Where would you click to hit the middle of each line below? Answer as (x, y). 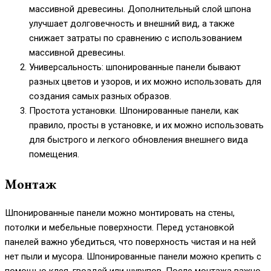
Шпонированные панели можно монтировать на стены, (120, 213)
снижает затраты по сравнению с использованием (135, 38)
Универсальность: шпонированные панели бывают (135, 67)
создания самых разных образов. (100, 96)
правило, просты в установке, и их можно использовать (146, 126)
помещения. (54, 155)
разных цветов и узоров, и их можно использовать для (145, 82)
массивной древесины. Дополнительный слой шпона (140, 9)
